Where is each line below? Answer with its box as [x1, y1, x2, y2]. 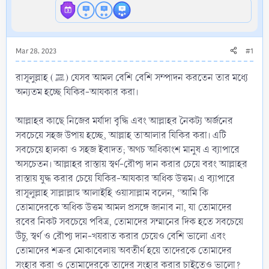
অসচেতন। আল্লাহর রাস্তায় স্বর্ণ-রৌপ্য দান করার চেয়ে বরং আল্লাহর [16, 157, 247, 171]
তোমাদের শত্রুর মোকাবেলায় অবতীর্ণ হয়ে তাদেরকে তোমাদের [16, 243, 232, 258]
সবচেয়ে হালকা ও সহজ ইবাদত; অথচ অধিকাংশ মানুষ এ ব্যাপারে [16, 142, 240, 157]
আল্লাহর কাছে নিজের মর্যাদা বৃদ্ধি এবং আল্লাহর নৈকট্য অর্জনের [16, 113, 233, 128]
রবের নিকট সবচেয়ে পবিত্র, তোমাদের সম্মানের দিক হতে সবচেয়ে [16, 214, 243, 229]
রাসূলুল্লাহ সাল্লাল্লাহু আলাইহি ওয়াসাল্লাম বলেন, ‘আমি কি [16, 186, 208, 200]
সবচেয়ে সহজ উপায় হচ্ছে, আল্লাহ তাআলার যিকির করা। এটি [16, 128, 226, 142]
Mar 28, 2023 [16, 46, 56, 56]
